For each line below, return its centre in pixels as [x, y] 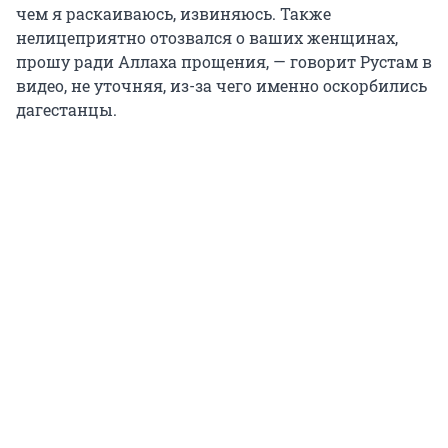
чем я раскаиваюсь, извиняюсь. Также [173, 13]
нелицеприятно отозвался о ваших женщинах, [207, 37]
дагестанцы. [66, 109]
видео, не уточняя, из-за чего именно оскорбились [221, 85]
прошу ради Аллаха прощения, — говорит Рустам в [224, 61]
